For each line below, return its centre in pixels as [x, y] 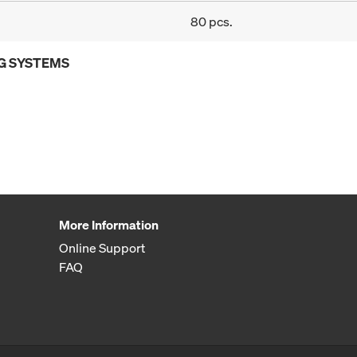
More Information [108, 225]
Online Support [102, 248]
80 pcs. [212, 22]
